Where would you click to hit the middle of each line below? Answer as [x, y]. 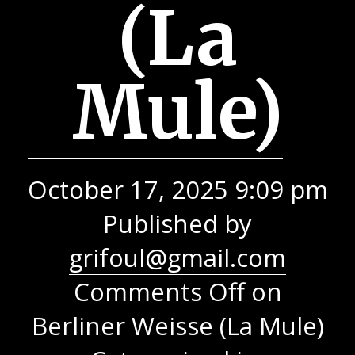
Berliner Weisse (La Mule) [177, 326]
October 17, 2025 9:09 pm [177, 189]
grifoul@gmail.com [177, 258]
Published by [177, 223]
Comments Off [159, 292]
